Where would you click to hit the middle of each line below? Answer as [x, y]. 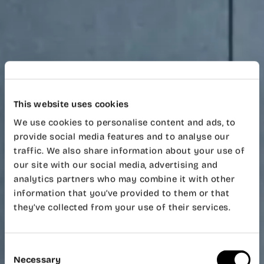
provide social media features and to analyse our [121, 136]
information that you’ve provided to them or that [121, 193]
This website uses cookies [71, 104]
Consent [22, 248]
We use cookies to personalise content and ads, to [125, 122]
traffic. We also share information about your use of [129, 151]
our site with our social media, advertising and [116, 165]
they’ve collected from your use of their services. [122, 207]
